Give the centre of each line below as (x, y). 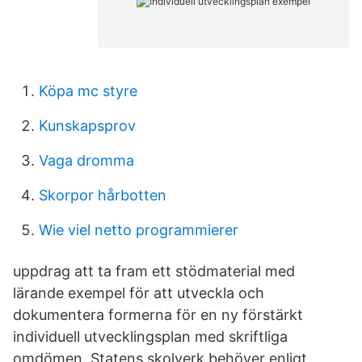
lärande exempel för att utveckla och (139, 293)
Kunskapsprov (87, 126)
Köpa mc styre (88, 91)
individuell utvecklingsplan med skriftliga (150, 337)
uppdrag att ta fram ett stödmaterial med (154, 271)
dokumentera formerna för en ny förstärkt (158, 315)
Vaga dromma (86, 160)
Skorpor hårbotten (103, 195)
